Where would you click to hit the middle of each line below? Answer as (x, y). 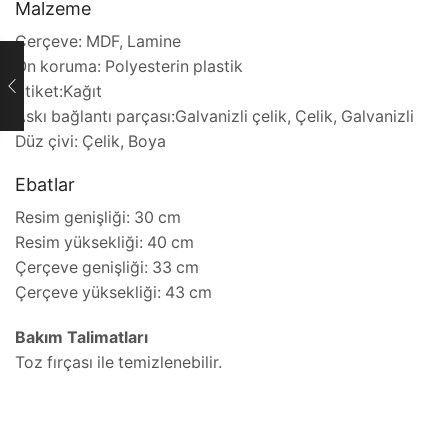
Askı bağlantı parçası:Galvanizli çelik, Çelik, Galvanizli (214, 117)
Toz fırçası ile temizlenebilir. (118, 362)
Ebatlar (45, 185)
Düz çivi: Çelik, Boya (90, 142)
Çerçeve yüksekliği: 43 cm (113, 292)
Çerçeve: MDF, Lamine (98, 42)
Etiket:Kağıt (58, 92)
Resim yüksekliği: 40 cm (104, 242)
